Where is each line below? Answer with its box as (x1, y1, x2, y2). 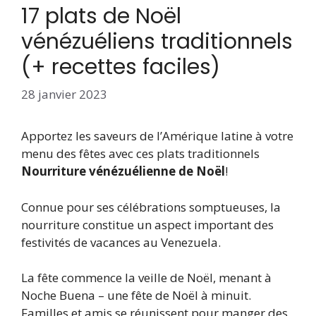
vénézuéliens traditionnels (21, 26, 293, 56)
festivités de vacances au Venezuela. (21, 233, 221, 250)
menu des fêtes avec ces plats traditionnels (21, 145, 260, 162)
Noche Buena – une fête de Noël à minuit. (21, 287, 251, 304)
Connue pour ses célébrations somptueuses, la (21, 198, 281, 215)
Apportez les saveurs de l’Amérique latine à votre (21, 128, 293, 145)
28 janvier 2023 (21, 86, 107, 103)
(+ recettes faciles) (21, 51, 220, 82)
